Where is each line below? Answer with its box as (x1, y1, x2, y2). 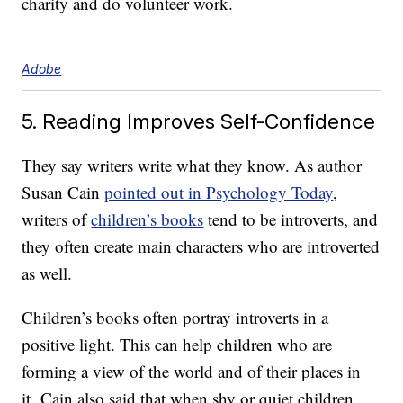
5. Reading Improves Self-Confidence (22, 109, 376, 134)
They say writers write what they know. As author (22, 154, 363, 177)
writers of (22, 208, 92, 231)
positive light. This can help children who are (22, 333, 333, 356)
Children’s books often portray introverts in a (22, 306, 329, 329)
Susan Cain (22, 181, 105, 204)
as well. (22, 262, 73, 285)
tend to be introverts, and (203, 208, 379, 231)
